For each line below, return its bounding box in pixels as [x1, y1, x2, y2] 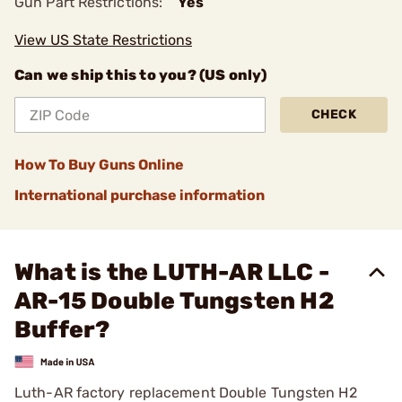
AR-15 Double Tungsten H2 [14, 287, 335, 315]
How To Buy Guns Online [14, 156, 184, 173]
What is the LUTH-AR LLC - [14, 258, 330, 286]
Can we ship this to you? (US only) [14, 66, 267, 83]
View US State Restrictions [14, 31, 192, 48]
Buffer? [14, 316, 110, 344]
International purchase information [14, 187, 265, 204]
